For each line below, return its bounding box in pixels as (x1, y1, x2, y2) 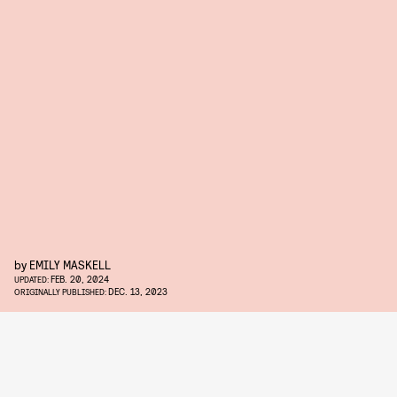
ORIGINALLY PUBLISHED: (14, 286, 108, 297)
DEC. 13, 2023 (108, 285, 167, 297)
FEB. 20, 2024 (51, 273, 109, 284)
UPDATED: (14, 274, 51, 284)
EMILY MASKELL (29, 257, 111, 272)
